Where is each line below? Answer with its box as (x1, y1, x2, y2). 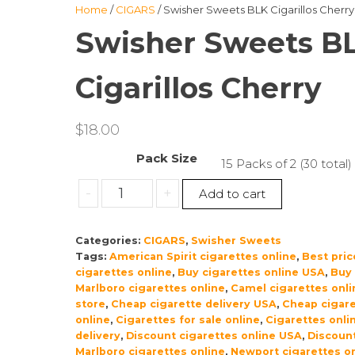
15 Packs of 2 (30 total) (221, 156, 353, 171)
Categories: (74, 235, 143, 246)
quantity (100, 275, 155, 290)
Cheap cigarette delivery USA (110, 298, 277, 310)
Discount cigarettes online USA (125, 330, 302, 342)
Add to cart (199, 186, 266, 201)
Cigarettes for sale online (115, 314, 260, 326)
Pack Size (136, 151, 198, 166)
